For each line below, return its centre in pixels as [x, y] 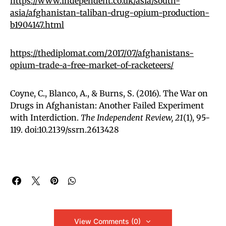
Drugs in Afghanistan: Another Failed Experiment [107, 105]
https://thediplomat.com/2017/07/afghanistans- [102, 53]
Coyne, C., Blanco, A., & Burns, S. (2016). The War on [109, 93]
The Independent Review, [127, 117]
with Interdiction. [45, 117]
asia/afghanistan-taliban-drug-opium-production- [110, 12]
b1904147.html [37, 24]
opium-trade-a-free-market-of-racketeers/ [92, 65]
